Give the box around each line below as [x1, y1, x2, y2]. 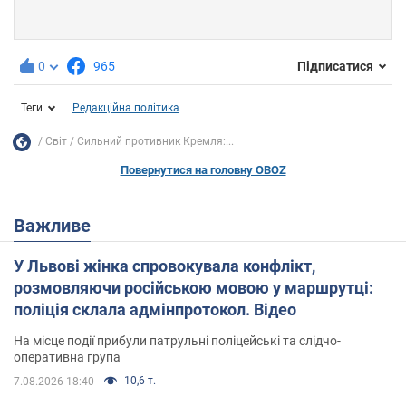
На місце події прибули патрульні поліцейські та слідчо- [14, 333, 341, 348]
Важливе [25, 214, 91, 237]
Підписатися [297, 59, 373, 74]
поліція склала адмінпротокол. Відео [14, 299, 296, 319]
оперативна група [14, 349, 121, 364]
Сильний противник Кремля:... [77, 135, 234, 149]
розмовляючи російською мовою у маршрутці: [14, 277, 373, 297]
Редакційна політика [72, 101, 179, 114]
